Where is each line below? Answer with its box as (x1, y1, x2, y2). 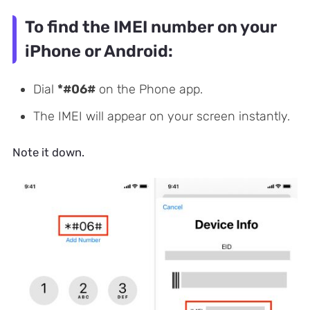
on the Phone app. (95, 81, 203, 97)
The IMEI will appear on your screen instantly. (33, 108, 290, 124)
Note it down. (12, 145, 84, 160)
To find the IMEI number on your (24, 17, 277, 37)
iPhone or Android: (24, 42, 173, 62)
